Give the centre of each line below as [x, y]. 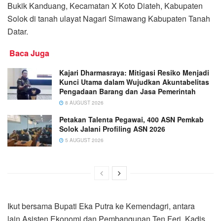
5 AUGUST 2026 [84, 140]
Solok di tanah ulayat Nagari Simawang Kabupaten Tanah [109, 18]
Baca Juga [29, 53]
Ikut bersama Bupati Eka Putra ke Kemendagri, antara [101, 206]
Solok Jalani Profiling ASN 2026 [112, 129]
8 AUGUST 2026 [84, 102]
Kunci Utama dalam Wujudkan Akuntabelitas [134, 82]
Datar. [18, 31]
